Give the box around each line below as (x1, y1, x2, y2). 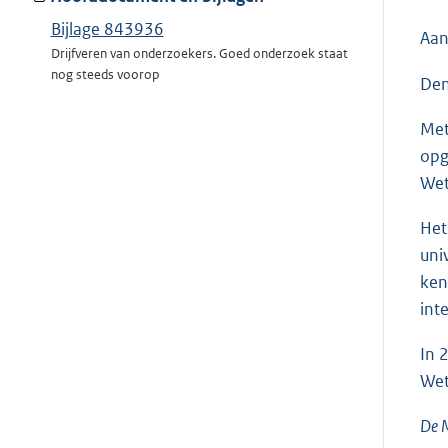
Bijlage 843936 (50, 18, 164, 41)
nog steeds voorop (50, 66, 159, 84)
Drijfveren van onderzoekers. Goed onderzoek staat (50, 45, 348, 63)
